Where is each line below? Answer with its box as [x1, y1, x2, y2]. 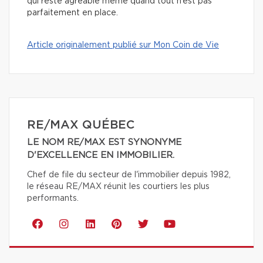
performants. [27, 194, 79, 203]
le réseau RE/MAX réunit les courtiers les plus [27, 183, 210, 191]
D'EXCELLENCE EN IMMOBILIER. [27, 151, 174, 160]
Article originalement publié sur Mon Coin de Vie [27, 41, 219, 50]
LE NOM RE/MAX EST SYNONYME [27, 138, 181, 147]
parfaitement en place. [27, 9, 118, 18]
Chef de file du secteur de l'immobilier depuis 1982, [27, 171, 231, 180]
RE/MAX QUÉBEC [27, 119, 134, 131]
